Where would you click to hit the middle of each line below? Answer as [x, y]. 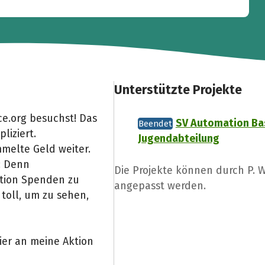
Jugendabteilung [179, 139]
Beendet [156, 124]
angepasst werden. [160, 185]
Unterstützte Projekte [178, 90]
